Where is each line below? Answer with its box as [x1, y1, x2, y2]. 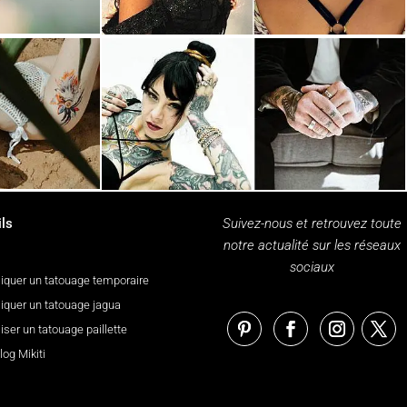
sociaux [289, 259, 334, 276]
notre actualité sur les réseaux [223, 237, 401, 254]
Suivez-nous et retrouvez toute [222, 215, 402, 233]
